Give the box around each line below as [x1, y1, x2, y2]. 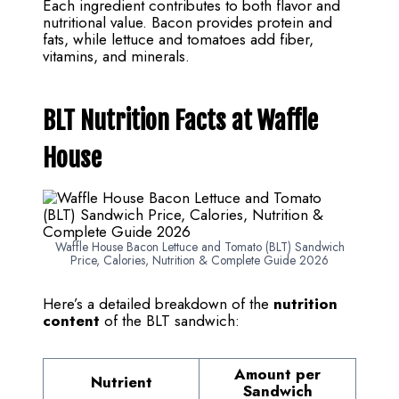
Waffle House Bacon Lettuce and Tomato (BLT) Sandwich [54, 238, 345, 256]
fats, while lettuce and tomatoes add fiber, [43, 28, 313, 51]
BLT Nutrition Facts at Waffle [43, 105, 318, 137]
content [43, 310, 100, 332]
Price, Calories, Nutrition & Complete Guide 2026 [70, 251, 329, 270]
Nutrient [90, 371, 152, 394]
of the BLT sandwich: [100, 310, 240, 332]
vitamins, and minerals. [43, 45, 190, 68]
